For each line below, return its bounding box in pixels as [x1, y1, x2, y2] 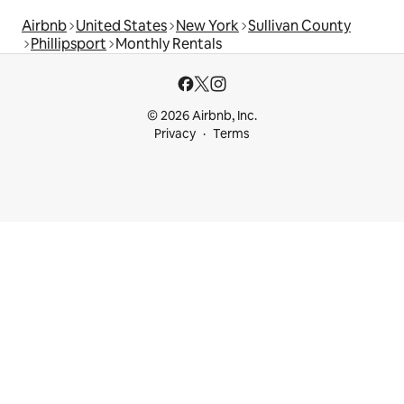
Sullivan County [248, 15, 351, 35]
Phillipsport [31, 33, 106, 53]
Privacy [154, 125, 196, 142]
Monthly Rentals [115, 33, 222, 53]
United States [76, 15, 167, 35]
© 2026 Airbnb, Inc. [147, 107, 257, 124]
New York [176, 15, 239, 35]
